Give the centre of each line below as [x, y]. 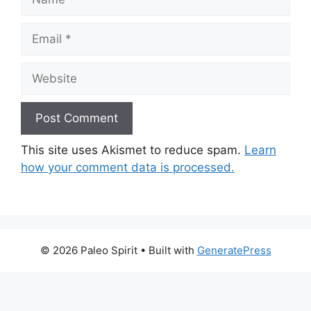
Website [43, 70]
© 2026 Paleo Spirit [89, 250]
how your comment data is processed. [128, 167]
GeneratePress [234, 250]
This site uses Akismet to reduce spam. [133, 150]
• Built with [167, 250]
